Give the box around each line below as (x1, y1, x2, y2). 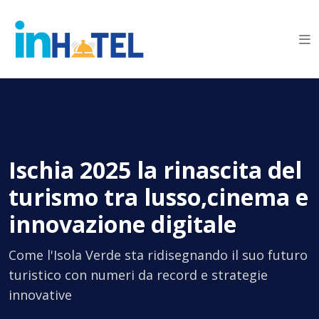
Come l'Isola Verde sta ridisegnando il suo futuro (9, 246, 308, 264)
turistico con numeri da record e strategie (9, 266, 268, 284)
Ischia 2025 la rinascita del (9, 155, 302, 186)
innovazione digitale (9, 209, 236, 240)
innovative (9, 286, 72, 304)
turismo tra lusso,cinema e (9, 182, 308, 213)
